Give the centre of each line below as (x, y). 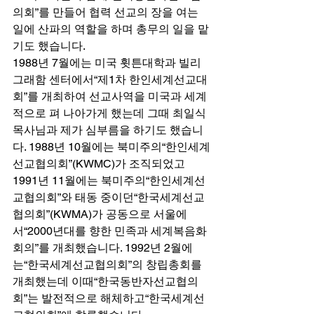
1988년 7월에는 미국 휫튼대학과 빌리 (108, 62)
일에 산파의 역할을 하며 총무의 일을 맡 (111, 29)
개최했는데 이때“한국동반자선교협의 (105, 281)
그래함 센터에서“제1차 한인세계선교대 (110, 79)
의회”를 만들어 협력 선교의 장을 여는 (107, 12)
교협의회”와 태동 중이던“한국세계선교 (109, 197)
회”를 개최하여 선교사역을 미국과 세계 (110, 96)
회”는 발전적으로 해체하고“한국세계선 (109, 298)
